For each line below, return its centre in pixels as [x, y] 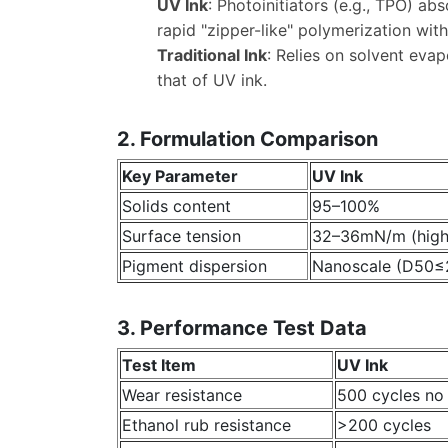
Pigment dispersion [194, 265]
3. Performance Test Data [242, 328]
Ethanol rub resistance [206, 425]
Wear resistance [182, 395]
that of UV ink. [212, 80]
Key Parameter [180, 175]
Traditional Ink [212, 55]
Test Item [159, 365]
